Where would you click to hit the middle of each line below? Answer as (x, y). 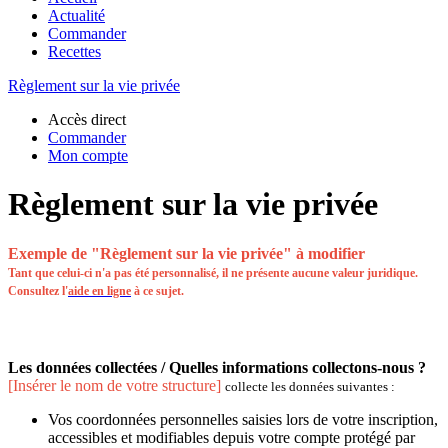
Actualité (76, 15)
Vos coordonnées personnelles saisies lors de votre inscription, (243, 420)
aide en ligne (99, 290)
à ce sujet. (157, 290)
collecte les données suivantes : (310, 387)
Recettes (74, 51)
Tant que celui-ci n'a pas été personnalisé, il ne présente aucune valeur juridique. (213, 272)
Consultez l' (38, 290)
